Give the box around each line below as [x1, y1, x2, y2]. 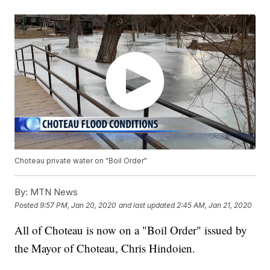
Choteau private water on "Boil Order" [14, 156, 148, 166]
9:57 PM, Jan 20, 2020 [40, 200, 117, 210]
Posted [14, 200, 40, 210]
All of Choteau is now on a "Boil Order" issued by [14, 222, 248, 238]
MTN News [28, 186, 78, 198]
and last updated [119, 200, 175, 210]
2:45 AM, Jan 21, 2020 [177, 200, 253, 210]
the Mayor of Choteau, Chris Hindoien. [14, 240, 196, 256]
